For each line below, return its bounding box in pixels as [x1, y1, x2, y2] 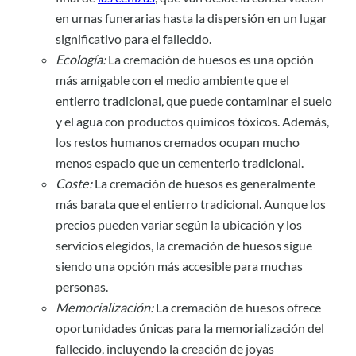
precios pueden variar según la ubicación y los [56, 217, 302, 233]
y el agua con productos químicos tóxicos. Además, [56, 114, 329, 130]
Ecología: [56, 52, 106, 68]
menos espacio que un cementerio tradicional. [56, 155, 304, 171]
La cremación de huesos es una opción [106, 52, 314, 68]
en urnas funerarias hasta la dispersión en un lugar [56, 10, 327, 26]
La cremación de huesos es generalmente [92, 176, 315, 192]
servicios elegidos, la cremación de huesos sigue [56, 238, 312, 253]
